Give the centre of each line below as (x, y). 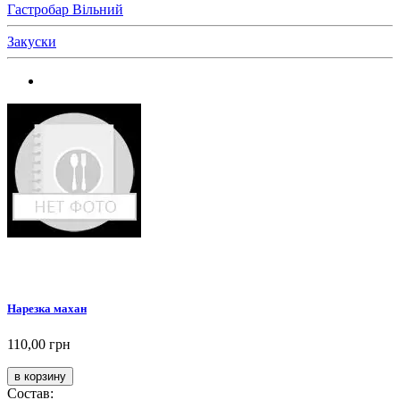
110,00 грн (39, 344)
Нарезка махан (47, 309)
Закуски (32, 42)
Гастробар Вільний (65, 10)
